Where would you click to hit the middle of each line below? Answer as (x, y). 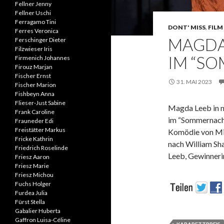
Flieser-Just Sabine (40, 103)
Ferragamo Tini (35, 22)
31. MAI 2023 (194, 82)
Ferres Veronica (37, 31)
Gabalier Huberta (38, 211)
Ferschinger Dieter (40, 40)
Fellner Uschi (33, 13)
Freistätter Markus (40, 130)
